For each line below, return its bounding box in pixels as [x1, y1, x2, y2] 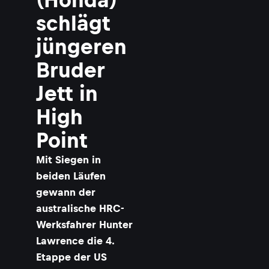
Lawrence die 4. [36, 235, 114, 247]
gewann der [36, 186, 95, 198]
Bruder [36, 58, 104, 82]
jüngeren [36, 35, 127, 58]
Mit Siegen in [36, 154, 101, 166]
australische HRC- [36, 202, 124, 214]
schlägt [36, 11, 110, 35]
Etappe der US [36, 251, 107, 263]
